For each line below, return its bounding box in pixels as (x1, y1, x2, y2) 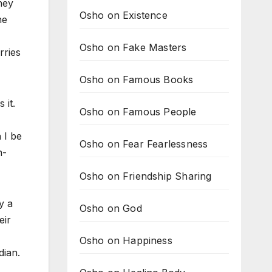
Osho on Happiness (79, 234, 172, 246)
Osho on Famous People (79, 106, 197, 118)
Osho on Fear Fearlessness (79, 138, 208, 150)
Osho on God (79, 202, 142, 214)
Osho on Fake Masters (79, 41, 187, 53)
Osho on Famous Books (79, 73, 194, 86)
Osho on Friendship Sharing (79, 170, 212, 182)
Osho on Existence (79, 9, 168, 21)
